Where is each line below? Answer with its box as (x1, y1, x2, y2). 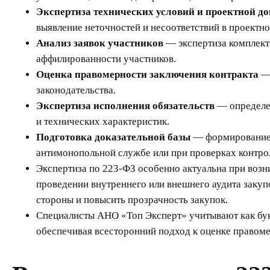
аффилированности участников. (36, 53, 176, 65)
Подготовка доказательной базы (36, 131, 190, 143)
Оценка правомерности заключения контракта (36, 69, 259, 81)
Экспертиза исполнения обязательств (36, 100, 215, 112)
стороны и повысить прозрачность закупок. (36, 194, 228, 206)
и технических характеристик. (36, 116, 169, 128)
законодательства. (36, 84, 116, 96)
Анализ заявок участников (36, 37, 163, 49)
